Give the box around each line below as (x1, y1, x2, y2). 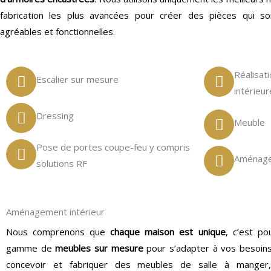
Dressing (36, 109, 74, 122)
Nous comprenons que (6, 226, 111, 238)
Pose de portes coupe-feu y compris (36, 141, 190, 153)
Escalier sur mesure (36, 73, 119, 85)
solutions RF (36, 157, 87, 169)
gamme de (6, 242, 56, 254)
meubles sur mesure (55, 242, 143, 254)
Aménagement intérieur (6, 206, 105, 218)
